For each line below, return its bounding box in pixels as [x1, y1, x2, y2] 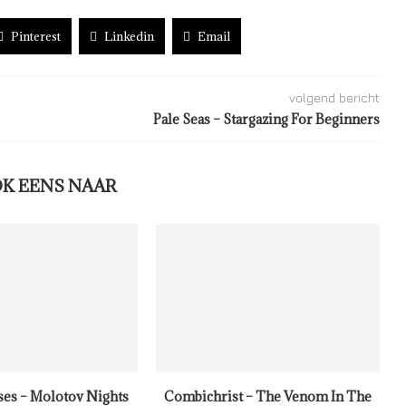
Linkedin [104, 28, 154, 44]
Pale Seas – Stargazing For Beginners [152, 111, 380, 128]
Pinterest [11, 28, 61, 44]
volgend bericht [288, 90, 380, 105]
